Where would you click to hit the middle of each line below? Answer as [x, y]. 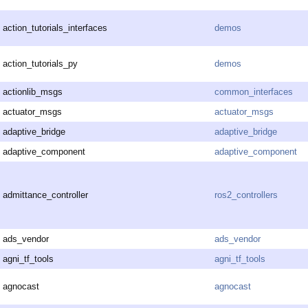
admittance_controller [45, 195]
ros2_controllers [246, 195]
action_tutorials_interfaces [55, 28]
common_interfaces [254, 92]
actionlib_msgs [33, 92]
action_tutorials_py [40, 64]
